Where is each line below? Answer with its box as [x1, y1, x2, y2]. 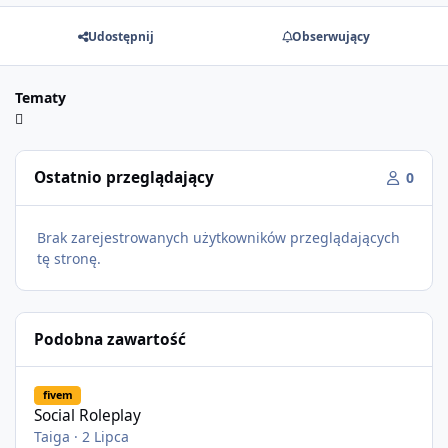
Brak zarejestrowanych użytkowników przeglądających [37, 227, 400, 247]
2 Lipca [82, 426, 130, 446]
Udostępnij [88, 27, 154, 45]
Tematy [15, 87, 66, 107]
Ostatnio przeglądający [34, 167, 215, 189]
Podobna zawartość [34, 329, 187, 351]
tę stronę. [37, 248, 101, 268]
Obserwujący [292, 27, 370, 45]
